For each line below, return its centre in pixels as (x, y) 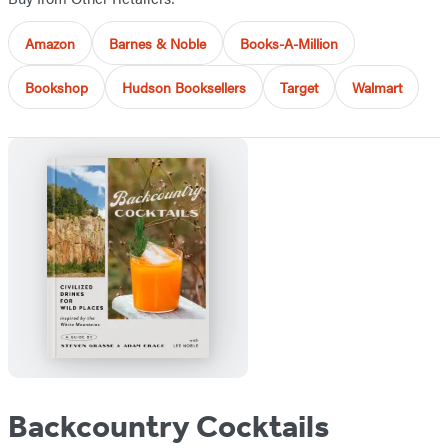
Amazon (50, 43)
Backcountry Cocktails (168, 426)
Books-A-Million (289, 43)
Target (299, 87)
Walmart (377, 87)
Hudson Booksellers (184, 87)
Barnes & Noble (157, 43)
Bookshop (56, 87)
